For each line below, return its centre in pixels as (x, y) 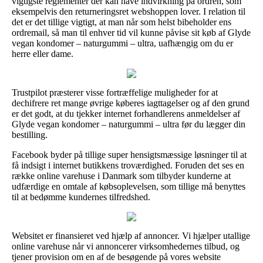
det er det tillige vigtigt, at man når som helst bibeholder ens (122, 22)
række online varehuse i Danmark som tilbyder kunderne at (121, 176)
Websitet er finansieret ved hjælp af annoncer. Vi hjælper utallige (131, 235)
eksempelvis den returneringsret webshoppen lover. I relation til (129, 11)
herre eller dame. (43, 53)
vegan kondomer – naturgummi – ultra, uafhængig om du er (122, 43)
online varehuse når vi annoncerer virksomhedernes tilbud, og (126, 246)
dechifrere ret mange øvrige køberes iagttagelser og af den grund (131, 103)
